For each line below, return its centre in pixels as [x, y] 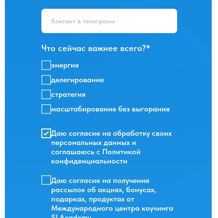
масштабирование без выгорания [110, 109]
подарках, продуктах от [93, 199]
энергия [65, 65]
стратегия [68, 94]
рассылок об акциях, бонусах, [104, 189]
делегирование [78, 80]
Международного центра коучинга [112, 208]
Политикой [121, 152]
